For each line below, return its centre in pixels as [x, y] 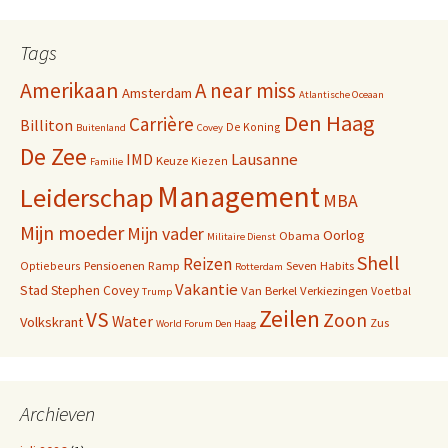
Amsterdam [157, 93]
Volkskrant [51, 322]
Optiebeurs [50, 265]
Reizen [207, 264]
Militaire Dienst [241, 236]
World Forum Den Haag [206, 323]
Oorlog [344, 235]
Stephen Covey [95, 290]
